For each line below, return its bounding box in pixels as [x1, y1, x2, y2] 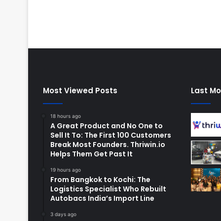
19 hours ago [50, 167, 81, 173]
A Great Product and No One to [50, 121, 163, 131]
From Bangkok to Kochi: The [50, 175, 150, 185]
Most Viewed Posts [43, 85, 117, 96]
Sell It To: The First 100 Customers [50, 130, 171, 141]
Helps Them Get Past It [50, 149, 133, 159]
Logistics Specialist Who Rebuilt [50, 184, 166, 194]
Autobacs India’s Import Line [50, 193, 154, 204]
